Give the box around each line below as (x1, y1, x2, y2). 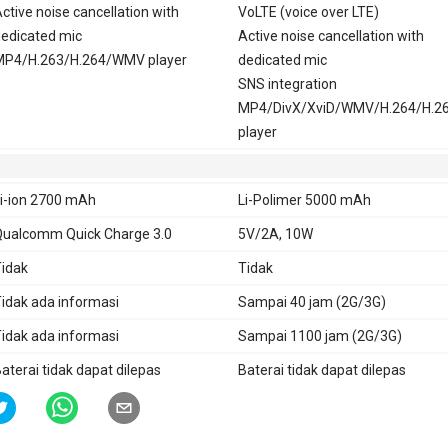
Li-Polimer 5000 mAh (237, 191, 371, 208)
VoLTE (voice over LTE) (237, 3, 379, 20)
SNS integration (237, 75, 337, 92)
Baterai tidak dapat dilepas (237, 361, 406, 378)
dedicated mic (237, 51, 327, 68)
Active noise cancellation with (237, 27, 424, 44)
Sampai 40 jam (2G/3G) (237, 293, 386, 310)
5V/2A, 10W (237, 225, 313, 242)
